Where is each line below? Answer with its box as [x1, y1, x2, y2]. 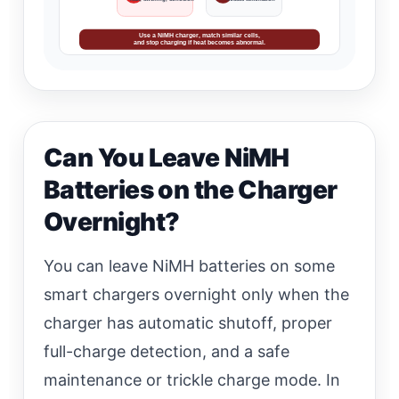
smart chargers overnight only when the [44, 285, 349, 305]
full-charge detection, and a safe [44, 342, 289, 362]
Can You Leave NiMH [44, 142, 289, 174]
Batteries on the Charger [44, 175, 338, 206]
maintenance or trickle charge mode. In [44, 370, 340, 390]
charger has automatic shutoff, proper [44, 313, 332, 333]
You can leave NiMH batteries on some [44, 256, 335, 276]
